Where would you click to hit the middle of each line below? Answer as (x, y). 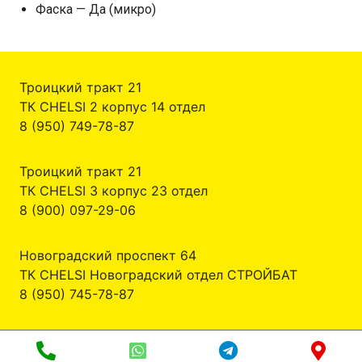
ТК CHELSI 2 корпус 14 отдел (112, 107)
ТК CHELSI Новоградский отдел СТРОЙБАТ (158, 275)
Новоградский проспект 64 (108, 255)
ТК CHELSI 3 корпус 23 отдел (114, 191)
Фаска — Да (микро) (96, 9)
